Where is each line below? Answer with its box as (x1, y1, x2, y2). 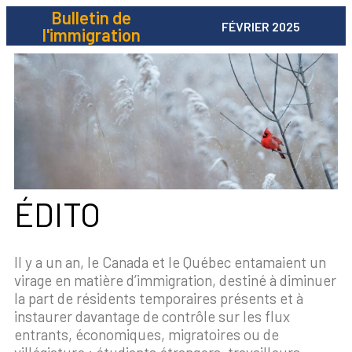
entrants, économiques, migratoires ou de (14, 325, 279, 344)
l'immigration (42, 24, 141, 45)
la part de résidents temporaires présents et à (14, 289, 303, 308)
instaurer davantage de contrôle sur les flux (14, 307, 290, 326)
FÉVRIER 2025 (222, 18, 300, 34)
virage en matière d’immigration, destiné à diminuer (14, 271, 336, 290)
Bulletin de (51, 7, 131, 27)
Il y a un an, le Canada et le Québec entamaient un (14, 253, 326, 272)
